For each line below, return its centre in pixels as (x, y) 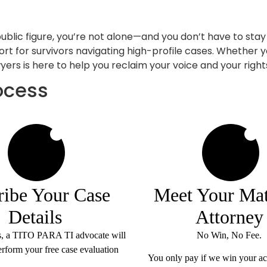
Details (35, 217)
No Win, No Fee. (229, 235)
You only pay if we (185, 258)
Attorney (229, 217)
